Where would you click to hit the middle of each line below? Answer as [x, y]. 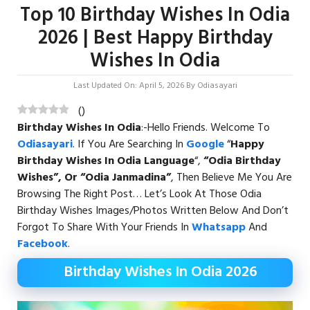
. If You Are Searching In [129, 144]
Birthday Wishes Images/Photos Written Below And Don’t [153, 211]
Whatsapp [219, 227]
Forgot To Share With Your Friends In [104, 227]
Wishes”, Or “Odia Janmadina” [94, 177]
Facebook [43, 244]
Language [169, 161]
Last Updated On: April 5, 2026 [128, 85]
